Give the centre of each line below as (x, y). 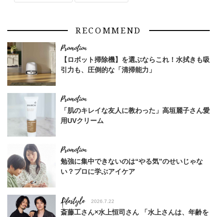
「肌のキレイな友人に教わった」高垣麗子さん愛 (135, 110)
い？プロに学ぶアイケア (98, 171)
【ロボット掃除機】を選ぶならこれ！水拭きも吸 (135, 59)
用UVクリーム (82, 120)
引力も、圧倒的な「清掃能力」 (108, 70)
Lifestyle (73, 201)
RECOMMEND (108, 30)
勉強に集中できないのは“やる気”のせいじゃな (132, 161)
